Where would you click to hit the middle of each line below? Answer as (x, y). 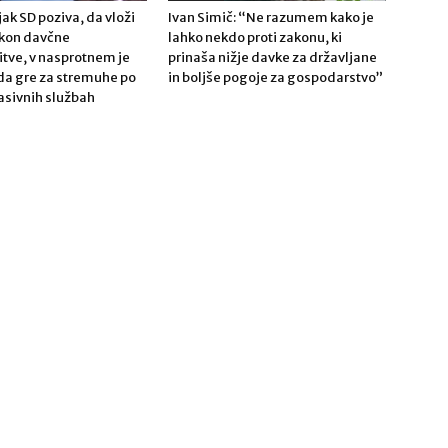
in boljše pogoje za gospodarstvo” (275, 77)
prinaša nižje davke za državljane (272, 57)
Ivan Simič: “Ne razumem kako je (271, 17)
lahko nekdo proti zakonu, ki (255, 37)
